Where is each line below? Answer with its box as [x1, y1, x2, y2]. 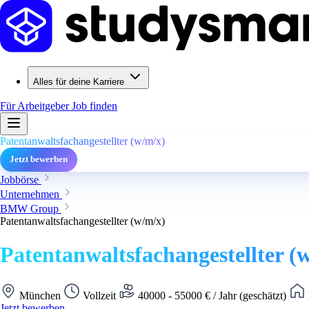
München [17, 289, 63, 301]
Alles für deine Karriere [33, 77, 124, 87]
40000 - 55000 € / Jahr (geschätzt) [135, 289, 289, 301]
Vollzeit [80, 289, 119, 301]
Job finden [72, 100, 117, 112]
